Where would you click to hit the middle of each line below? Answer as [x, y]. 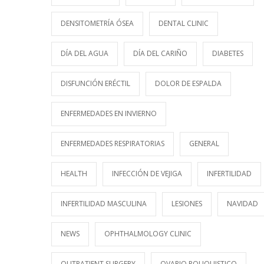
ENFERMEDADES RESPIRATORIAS [113, 143]
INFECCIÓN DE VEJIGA [147, 174]
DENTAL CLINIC [184, 23]
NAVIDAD [242, 204]
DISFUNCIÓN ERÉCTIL [95, 83]
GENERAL [204, 143]
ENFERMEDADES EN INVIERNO [109, 113]
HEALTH [74, 174]
